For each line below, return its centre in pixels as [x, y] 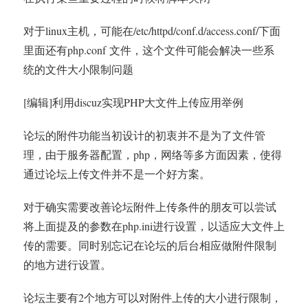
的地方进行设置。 [67, 264]
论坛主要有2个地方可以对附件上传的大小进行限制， [153, 297]
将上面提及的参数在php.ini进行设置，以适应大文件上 [154, 226]
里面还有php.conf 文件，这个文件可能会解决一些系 [149, 50]
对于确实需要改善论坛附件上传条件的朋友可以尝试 [150, 207]
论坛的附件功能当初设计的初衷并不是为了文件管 [144, 135]
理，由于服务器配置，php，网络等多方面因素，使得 [153, 154]
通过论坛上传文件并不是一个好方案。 [117, 174]
